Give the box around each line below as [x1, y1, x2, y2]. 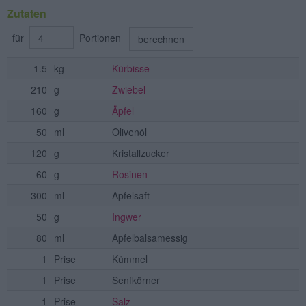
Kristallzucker [112, 146, 169, 161]
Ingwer [112, 210, 141, 224]
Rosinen [112, 167, 148, 182]
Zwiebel [112, 83, 145, 97]
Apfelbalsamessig [112, 231, 188, 245]
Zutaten [7, 5, 46, 21]
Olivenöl [112, 125, 147, 139]
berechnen [138, 32, 184, 46]
